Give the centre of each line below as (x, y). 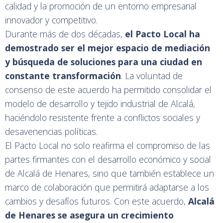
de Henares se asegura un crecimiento (89, 215)
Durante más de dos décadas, (65, 34)
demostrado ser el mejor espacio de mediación (108, 48)
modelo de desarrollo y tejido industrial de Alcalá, (100, 104)
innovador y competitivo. (51, 20)
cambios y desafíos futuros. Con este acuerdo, (97, 201)
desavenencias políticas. (51, 132)
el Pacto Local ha (163, 34)
